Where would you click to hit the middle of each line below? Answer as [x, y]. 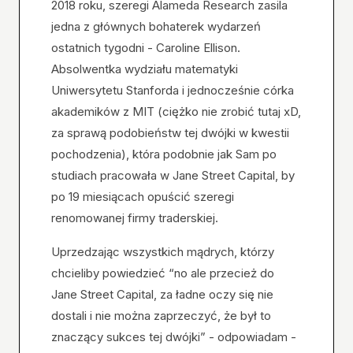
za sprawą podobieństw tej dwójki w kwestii [170, 133]
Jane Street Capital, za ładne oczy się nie [162, 295]
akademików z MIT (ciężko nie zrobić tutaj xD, [176, 112]
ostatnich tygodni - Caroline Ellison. [146, 48]
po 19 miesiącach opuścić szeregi [143, 197]
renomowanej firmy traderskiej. [135, 218]
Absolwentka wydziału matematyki [145, 69]
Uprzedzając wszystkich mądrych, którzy [163, 252]
